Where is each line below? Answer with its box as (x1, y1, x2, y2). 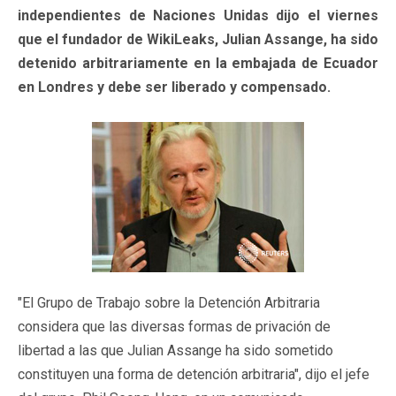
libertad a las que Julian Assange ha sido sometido (18, 341, 333, 359)
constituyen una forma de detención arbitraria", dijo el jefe (18, 365, 369, 383)
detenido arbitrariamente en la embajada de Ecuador (18, 54, 378, 72)
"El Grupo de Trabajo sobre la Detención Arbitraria (18, 293, 320, 311)
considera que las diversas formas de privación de (18, 317, 331, 335)
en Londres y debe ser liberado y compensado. (18, 78, 331, 95)
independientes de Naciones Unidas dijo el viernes (18, 6, 378, 24)
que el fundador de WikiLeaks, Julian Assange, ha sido (18, 30, 378, 48)
